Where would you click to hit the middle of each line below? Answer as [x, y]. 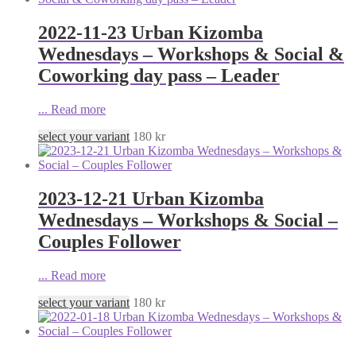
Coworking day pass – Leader [159, 76]
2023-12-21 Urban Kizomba [151, 199]
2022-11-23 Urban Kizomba [151, 33]
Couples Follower [110, 242]
